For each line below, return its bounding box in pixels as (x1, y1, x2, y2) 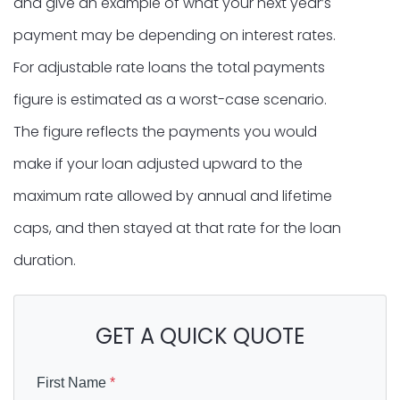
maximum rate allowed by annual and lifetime (13, 185, 332, 206)
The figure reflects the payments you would (13, 121, 317, 142)
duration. (13, 249, 76, 271)
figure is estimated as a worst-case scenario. (13, 88, 327, 110)
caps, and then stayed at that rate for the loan (13, 217, 341, 238)
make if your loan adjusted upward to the (13, 153, 303, 174)
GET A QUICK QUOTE (96, 321, 304, 351)
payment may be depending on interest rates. (13, 24, 336, 46)
